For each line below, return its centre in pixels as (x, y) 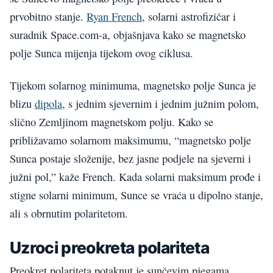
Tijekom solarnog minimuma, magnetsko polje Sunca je (133, 85)
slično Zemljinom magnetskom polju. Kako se (112, 122)
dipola (48, 103)
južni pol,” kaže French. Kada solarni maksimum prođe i (135, 176)
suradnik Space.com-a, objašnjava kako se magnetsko (128, 35)
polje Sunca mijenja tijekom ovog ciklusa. (101, 53)
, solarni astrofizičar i (189, 17)
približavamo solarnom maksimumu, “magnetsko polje (130, 140)
